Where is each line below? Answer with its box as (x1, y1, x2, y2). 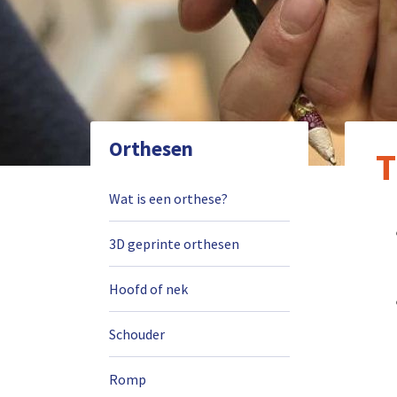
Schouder (109, 325, 165, 343)
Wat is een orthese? (109, 190, 228, 207)
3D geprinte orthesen (109, 235, 239, 253)
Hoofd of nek (109, 280, 188, 298)
